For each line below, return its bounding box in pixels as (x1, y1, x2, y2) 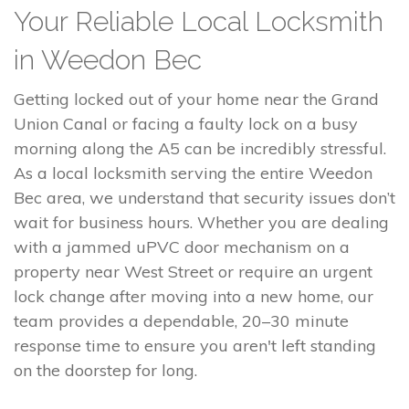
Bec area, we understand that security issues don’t (14, 187, 395, 209)
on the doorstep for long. (14, 360, 197, 382)
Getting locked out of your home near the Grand (14, 89, 379, 110)
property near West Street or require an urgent (14, 261, 372, 283)
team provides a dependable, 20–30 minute (14, 310, 349, 332)
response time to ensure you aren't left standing (14, 335, 376, 357)
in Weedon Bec (14, 44, 202, 77)
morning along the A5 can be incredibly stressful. (14, 138, 386, 160)
